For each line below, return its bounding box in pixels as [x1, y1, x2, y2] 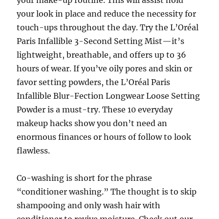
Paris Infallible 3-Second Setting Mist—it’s [17, 36, 185, 46]
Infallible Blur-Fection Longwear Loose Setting [17, 91, 200, 101]
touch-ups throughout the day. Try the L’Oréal [17, 22, 199, 32]
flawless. [17, 146, 50, 155]
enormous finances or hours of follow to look [17, 132, 192, 142]
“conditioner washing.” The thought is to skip [17, 187, 197, 197]
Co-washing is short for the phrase [17, 173, 153, 183]
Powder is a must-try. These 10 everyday [17, 105, 173, 114]
